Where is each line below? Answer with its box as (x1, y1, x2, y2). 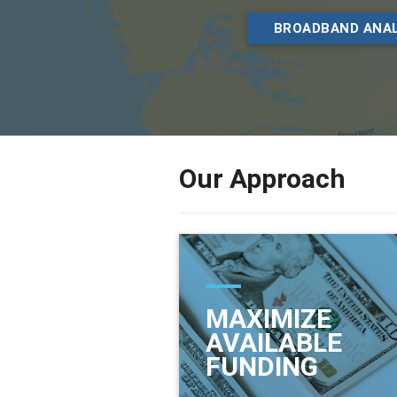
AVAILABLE (205, 325, 342, 359)
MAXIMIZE (205, 301, 331, 335)
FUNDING (205, 349, 318, 383)
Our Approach (178, 162, 346, 196)
